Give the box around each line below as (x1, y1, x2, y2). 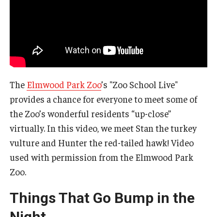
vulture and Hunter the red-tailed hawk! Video (10, 137, 194, 149)
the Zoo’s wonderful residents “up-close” (10, 108, 171, 120)
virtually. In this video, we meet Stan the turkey (10, 122, 197, 134)
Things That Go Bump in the (10, 189, 195, 207)
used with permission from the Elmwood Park (10, 151, 193, 163)
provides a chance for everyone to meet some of (10, 93, 197, 105)
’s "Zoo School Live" (101, 78, 178, 91)
